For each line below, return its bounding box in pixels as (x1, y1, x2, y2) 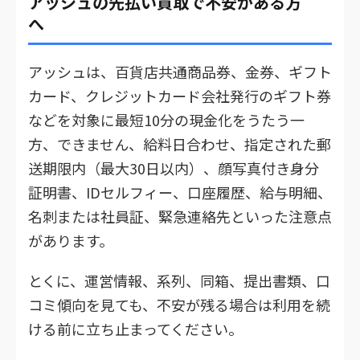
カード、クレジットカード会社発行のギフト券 (28, 84, 331, 106)
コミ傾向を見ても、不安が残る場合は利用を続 (28, 293, 330, 315)
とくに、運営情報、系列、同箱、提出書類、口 (28, 269, 330, 291)
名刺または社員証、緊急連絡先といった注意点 (28, 205, 332, 227)
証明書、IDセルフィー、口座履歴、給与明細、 (28, 181, 332, 202)
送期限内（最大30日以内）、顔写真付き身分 (28, 157, 319, 178)
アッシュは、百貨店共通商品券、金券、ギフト (28, 60, 332, 82)
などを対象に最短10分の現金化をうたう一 (28, 108, 305, 130)
